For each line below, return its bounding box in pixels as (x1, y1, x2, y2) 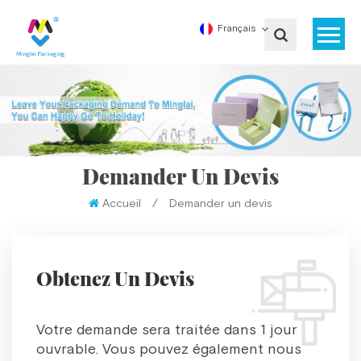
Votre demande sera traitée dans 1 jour (36, 320, 297, 339)
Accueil (102, 196, 141, 211)
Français (218, 23, 256, 35)
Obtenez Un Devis (36, 264, 194, 291)
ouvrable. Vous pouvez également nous (36, 339, 301, 359)
